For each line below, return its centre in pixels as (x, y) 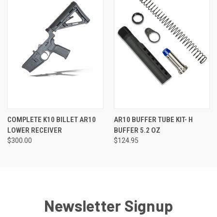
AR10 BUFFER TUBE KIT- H (153, 119)
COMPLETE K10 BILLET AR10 (52, 119)
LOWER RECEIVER (35, 130)
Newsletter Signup (108, 205)
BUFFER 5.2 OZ (137, 130)
